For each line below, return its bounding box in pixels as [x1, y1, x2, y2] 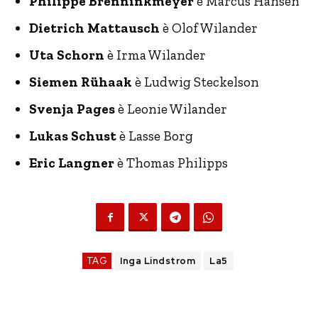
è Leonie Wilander [115, 101, 227, 117]
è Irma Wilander [104, 47, 206, 63]
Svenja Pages [29, 101, 115, 117]
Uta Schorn [29, 47, 104, 63]
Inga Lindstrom [120, 255, 195, 267]
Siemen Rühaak [29, 74, 132, 90]
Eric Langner [29, 155, 114, 171]
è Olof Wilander [160, 20, 258, 36]
